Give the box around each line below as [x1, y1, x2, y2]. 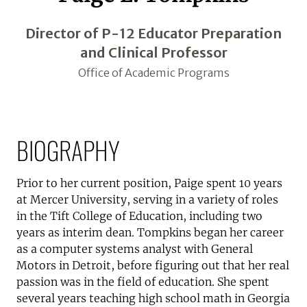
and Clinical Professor [79, 44, 228, 61]
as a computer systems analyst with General [16, 242, 253, 256]
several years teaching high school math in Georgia [16, 291, 290, 305]
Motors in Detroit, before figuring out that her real [16, 258, 289, 272]
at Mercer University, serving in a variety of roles [16, 193, 278, 206]
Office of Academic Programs [77, 66, 230, 79]
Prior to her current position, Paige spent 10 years [16, 176, 282, 190]
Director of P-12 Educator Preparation [25, 25, 282, 42]
